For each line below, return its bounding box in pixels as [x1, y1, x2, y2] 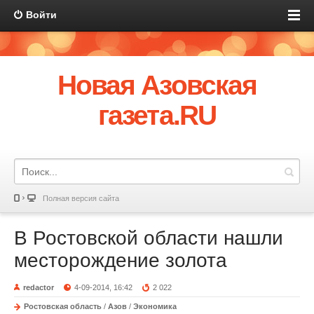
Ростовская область [24, 302, 102, 310]
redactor [23, 283, 54, 292]
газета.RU [98, 100, 216, 130]
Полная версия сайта [43, 194, 119, 203]
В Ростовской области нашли [14, 227, 283, 249]
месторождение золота [14, 250, 227, 271]
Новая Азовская [57, 70, 257, 100]
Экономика [133, 302, 177, 310]
